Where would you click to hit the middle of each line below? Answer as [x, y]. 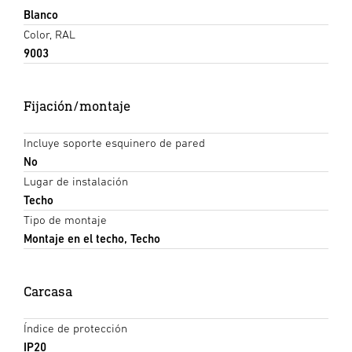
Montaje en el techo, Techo [92, 238]
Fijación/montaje [77, 105]
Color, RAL [49, 34]
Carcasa [48, 291]
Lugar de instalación [76, 181]
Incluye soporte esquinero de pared [114, 142]
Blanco [41, 14]
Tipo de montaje [65, 219]
